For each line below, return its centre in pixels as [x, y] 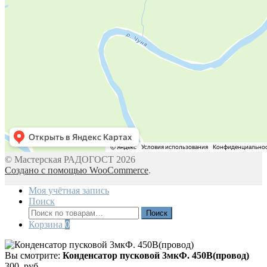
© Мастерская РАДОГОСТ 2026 [70, 160]
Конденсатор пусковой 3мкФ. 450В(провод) [156, 256]
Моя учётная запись [69, 191]
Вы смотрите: [34, 256]
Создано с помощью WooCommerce [77, 170]
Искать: [44, 212]
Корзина [47, 225]
